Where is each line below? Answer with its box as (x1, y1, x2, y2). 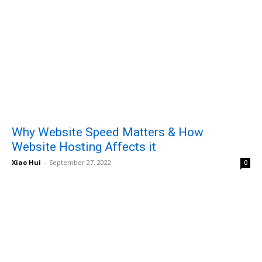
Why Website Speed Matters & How (12, 125, 204, 140)
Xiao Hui (12, 158, 41, 167)
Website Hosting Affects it (12, 140, 156, 154)
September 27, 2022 (49, 158, 111, 167)
